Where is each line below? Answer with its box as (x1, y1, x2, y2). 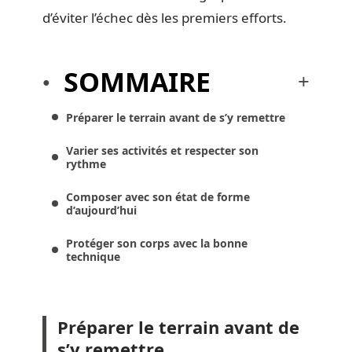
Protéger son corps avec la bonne (66, 235, 247, 251)
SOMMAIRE (64, 63, 211, 100)
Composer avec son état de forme (66, 189, 250, 204)
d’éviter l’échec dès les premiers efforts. (42, 9, 287, 27)
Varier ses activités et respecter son (66, 142, 258, 158)
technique (66, 248, 120, 264)
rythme (66, 156, 106, 171)
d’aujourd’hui (66, 202, 137, 218)
